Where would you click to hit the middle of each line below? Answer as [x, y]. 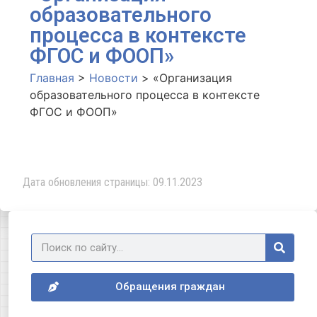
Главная [52, 78]
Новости [114, 78]
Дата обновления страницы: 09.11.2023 [113, 183]
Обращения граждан [170, 287]
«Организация [192, 78]
